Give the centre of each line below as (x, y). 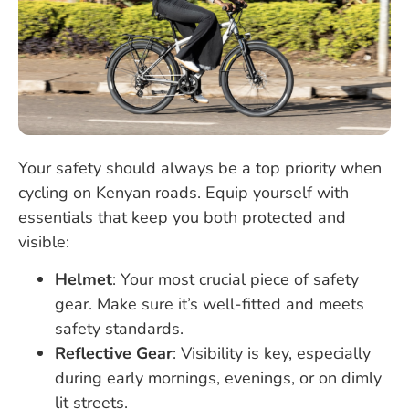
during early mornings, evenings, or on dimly (218, 378)
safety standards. (119, 329)
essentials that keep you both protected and (182, 217)
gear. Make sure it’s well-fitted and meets (210, 304)
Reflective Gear (114, 354)
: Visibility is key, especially (272, 354)
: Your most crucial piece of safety (236, 280)
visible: (44, 241)
